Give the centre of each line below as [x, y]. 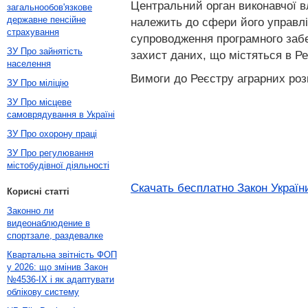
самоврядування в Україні [61, 114]
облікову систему [43, 292]
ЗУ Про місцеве [39, 102]
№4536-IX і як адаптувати [60, 279]
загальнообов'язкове [49, 7]
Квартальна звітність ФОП [62, 255]
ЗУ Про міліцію [38, 83]
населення [29, 64]
